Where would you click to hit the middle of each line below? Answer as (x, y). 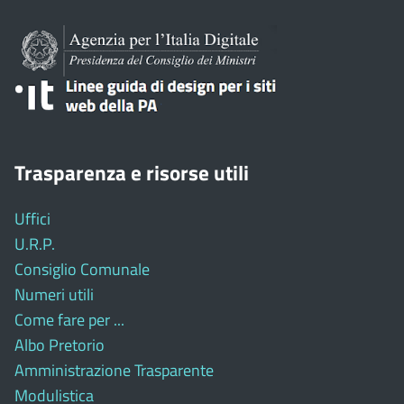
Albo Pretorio (60, 344)
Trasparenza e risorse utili (132, 172)
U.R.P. (35, 243)
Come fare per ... (69, 319)
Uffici (32, 218)
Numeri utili (54, 294)
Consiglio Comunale (82, 269)
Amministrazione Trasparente (114, 370)
